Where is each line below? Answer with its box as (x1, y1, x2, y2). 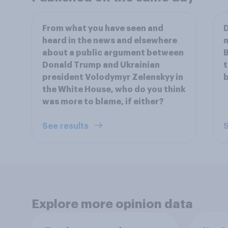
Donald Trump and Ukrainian (42, 61, 160, 69)
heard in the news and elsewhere (42, 37, 177, 45)
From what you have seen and (42, 24, 163, 33)
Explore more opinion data (32, 198, 193, 210)
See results (42, 122, 91, 130)
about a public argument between (42, 49, 184, 57)
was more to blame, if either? (42, 98, 164, 106)
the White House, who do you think (42, 85, 185, 94)
